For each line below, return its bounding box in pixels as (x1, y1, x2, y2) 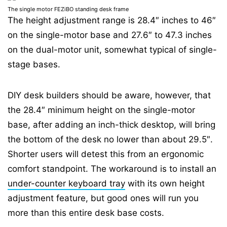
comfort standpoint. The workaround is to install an (8, 164, 216, 174)
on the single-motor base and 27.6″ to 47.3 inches (8, 30, 212, 40)
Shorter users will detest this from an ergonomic (8, 149, 204, 159)
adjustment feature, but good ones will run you (8, 193, 199, 203)
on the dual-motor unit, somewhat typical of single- (8, 45, 217, 55)
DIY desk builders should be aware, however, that (8, 90, 211, 100)
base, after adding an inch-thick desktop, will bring (8, 120, 215, 130)
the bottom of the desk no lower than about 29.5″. (8, 134, 213, 144)
